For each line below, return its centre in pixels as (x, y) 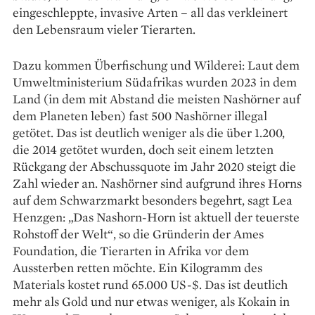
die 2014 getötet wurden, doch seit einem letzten (143, 149)
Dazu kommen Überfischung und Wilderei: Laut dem (156, 65)
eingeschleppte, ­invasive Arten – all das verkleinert (150, 12)
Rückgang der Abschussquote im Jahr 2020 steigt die (154, 166)
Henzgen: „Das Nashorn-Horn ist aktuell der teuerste (156, 217)
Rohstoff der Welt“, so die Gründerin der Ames (138, 233)
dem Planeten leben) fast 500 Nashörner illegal (140, 115)
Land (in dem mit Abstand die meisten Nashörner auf (156, 98)
